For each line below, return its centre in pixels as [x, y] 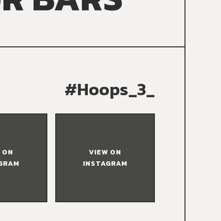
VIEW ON [105, 152]
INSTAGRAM [105, 164]
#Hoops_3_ [110, 89]
